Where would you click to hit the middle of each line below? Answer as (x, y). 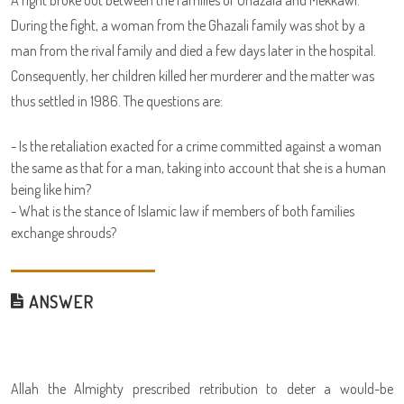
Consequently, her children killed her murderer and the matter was (193, 76)
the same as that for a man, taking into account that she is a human (198, 168)
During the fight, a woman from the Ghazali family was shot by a (188, 25)
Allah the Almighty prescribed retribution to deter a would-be (202, 389)
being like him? (51, 189)
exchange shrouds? (64, 233)
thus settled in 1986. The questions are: (117, 101)
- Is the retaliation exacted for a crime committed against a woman (196, 146)
